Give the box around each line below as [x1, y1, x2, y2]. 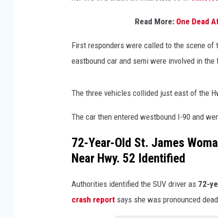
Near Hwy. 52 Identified [72, 150, 185, 165]
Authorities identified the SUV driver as [72, 179, 198, 189]
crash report [72, 194, 115, 204]
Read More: [135, 16, 176, 26]
